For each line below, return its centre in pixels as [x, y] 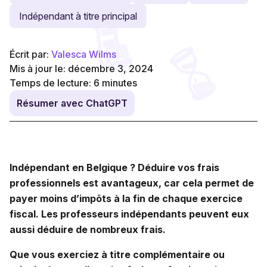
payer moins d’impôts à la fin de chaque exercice [126, 198]
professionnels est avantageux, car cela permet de [132, 183]
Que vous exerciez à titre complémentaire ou [117, 254]
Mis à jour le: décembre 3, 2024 [81, 68]
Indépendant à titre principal [78, 16]
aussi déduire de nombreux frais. [88, 229]
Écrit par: [30, 54]
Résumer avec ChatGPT [72, 103]
